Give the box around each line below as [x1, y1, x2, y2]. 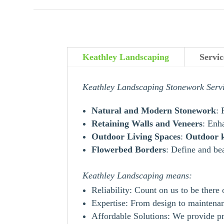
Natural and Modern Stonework [91, 105, 216, 115]
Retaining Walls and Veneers [91, 118, 203, 128]
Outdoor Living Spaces [91, 131, 181, 141]
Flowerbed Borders [91, 144, 166, 154]
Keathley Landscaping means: [82, 170, 192, 180]
